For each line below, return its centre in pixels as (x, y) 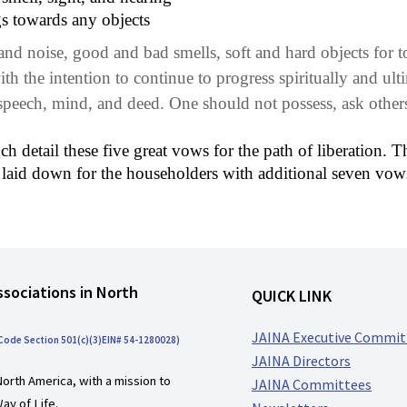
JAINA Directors (301, 361)
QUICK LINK (292, 296)
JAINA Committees (312, 384)
